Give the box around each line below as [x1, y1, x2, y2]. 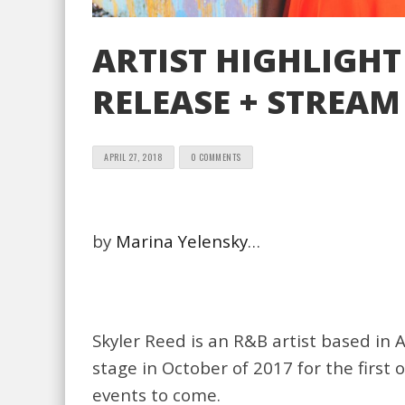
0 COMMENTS [190, 150, 241, 164]
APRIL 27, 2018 [104, 150, 163, 164]
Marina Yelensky [116, 230, 248, 252]
